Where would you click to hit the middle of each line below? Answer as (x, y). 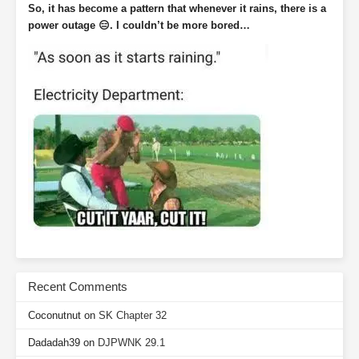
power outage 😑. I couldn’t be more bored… (139, 26)
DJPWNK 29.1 (131, 343)
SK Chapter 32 (133, 316)
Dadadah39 (54, 343)
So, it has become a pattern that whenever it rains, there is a (177, 9)
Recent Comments (78, 287)
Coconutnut (54, 316)
